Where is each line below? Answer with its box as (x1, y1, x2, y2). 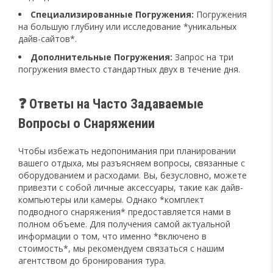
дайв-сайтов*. (18, 32, 77, 44)
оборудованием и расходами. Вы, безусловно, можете (18, 169, 247, 181)
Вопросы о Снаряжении (18, 115, 155, 131)
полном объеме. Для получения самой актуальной (18, 218, 230, 230)
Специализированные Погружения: (30, 8, 194, 20)
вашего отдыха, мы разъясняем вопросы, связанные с (18, 157, 245, 169)
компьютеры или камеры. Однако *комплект (18, 193, 204, 205)
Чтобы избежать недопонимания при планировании (18, 144, 236, 157)
